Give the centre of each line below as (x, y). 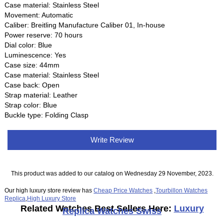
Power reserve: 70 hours (44, 35)
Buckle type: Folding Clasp (47, 115)
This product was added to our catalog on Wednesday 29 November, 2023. (112, 173)
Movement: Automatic (39, 15)
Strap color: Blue (31, 105)
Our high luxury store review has (49, 190)
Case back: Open (32, 85)
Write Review (112, 140)
